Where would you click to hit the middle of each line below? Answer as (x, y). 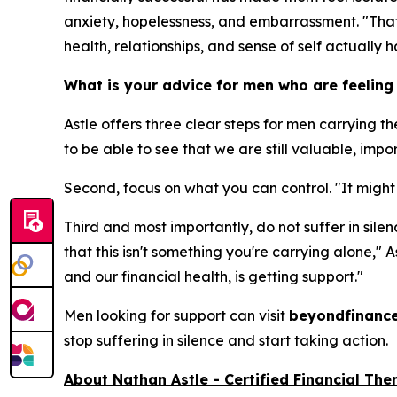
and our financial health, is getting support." (214, 276)
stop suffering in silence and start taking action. (226, 340)
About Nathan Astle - (144, 379)
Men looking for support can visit (176, 315)
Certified (257, 379)
